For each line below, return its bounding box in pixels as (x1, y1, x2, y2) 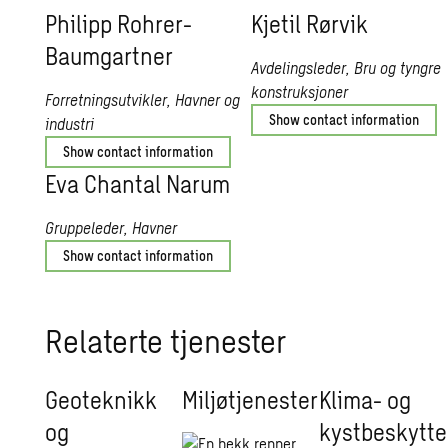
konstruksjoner (250, 82, 348, 101)
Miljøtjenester (182, 385, 319, 414)
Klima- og (319, 385, 412, 414)
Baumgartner (45, 41, 174, 70)
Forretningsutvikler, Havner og (45, 90, 241, 109)
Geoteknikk (45, 385, 158, 414)
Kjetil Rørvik (250, 9, 368, 38)
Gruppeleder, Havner (45, 218, 178, 237)
